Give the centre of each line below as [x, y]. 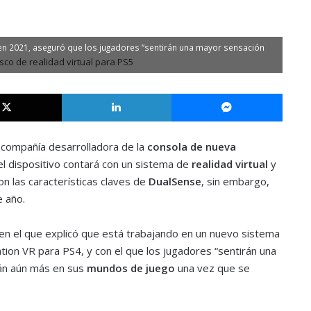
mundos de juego [129, 268]
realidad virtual [229, 163]
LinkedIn [188, 93]
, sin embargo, [235, 181]
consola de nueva [191, 146]
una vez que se [212, 268]
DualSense [175, 181]
